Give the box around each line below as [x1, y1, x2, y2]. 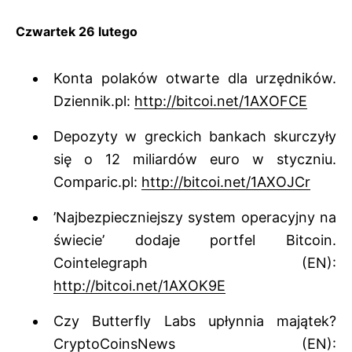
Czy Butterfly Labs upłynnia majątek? [53, 313, 336, 330]
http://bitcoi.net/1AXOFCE [134, 93, 307, 110]
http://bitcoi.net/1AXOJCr [141, 174, 310, 191]
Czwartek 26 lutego [16, 24, 137, 40]
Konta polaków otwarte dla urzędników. [53, 70, 336, 87]
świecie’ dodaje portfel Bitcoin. [53, 232, 336, 249]
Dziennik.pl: [53, 93, 134, 110]
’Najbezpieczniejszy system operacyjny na [53, 209, 336, 226]
